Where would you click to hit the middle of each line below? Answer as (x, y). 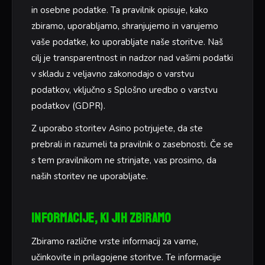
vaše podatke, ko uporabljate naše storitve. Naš (127, 42)
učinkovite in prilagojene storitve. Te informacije (126, 257)
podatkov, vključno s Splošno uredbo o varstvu (125, 90)
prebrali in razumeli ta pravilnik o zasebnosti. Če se (132, 144)
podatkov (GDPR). (68, 106)
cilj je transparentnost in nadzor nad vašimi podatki (132, 58)
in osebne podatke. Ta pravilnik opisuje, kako (120, 10)
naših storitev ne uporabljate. (90, 176)
